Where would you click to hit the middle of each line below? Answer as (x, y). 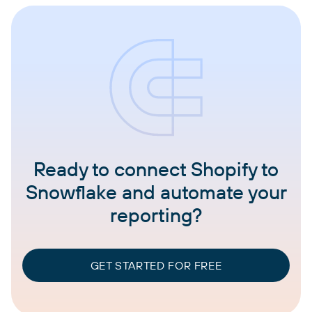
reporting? (156, 215)
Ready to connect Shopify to (156, 169)
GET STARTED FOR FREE (156, 266)
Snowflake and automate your (156, 192)
